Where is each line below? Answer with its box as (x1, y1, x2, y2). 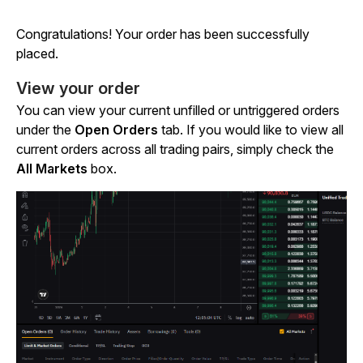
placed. (16, 45, 58, 62)
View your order (16, 78, 140, 98)
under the (16, 121, 75, 138)
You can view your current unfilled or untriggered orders (16, 101, 340, 118)
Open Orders (75, 121, 158, 138)
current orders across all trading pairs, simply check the (16, 140, 334, 157)
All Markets (16, 160, 91, 177)
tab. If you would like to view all (158, 121, 344, 138)
